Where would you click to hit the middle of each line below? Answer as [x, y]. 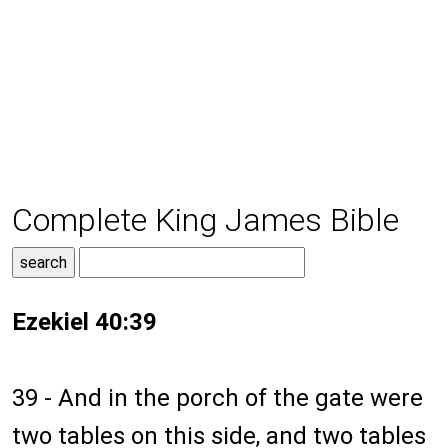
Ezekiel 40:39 [84, 322]
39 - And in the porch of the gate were [217, 398]
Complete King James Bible [205, 220]
